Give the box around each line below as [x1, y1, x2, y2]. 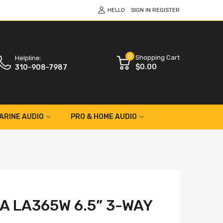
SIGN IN [131, 7, 151, 13]
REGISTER [152, 7, 180, 13]
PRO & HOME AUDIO [71, 112, 137, 121]
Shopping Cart [135, 53, 180, 61]
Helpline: [15, 54, 41, 62]
